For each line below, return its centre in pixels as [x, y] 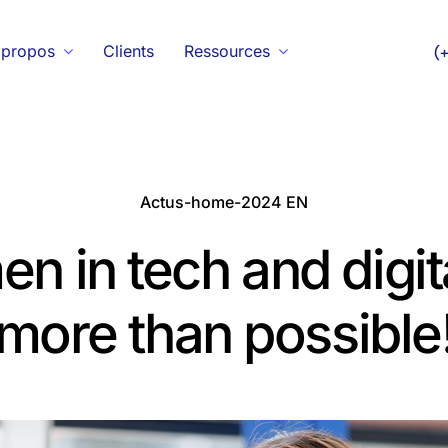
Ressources [226, 50]
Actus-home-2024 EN [223, 202]
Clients [128, 50]
